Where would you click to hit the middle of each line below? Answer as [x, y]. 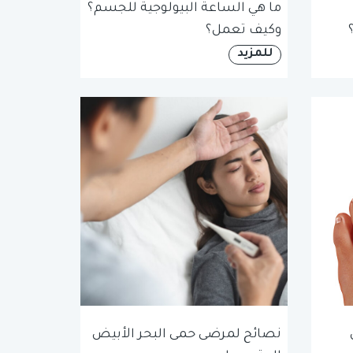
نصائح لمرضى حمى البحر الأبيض [186, 335]
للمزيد [255, 54]
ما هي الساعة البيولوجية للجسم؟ [184, 9]
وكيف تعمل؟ [243, 31]
